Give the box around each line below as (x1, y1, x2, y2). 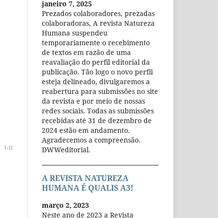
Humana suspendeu (42, 28, 108, 37)
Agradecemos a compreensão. (42, 135, 141, 145)
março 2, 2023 (42, 200, 89, 210)
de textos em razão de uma (42, 47, 131, 57)
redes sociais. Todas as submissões (42, 106, 154, 115)
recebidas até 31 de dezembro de (42, 115, 152, 125)
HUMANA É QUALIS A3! (42, 182, 133, 193)
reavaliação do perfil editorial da (42, 57, 150, 67)
